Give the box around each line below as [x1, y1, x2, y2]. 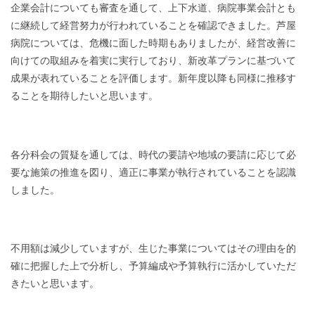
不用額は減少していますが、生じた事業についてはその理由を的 [11, 243, 296, 255]
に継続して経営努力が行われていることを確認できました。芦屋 [11, 20, 296, 32]
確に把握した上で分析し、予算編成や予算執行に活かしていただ [11, 260, 296, 272]
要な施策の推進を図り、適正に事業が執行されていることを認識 [11, 166, 296, 178]
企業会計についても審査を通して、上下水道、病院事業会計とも [11, 2, 296, 14]
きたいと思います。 [11, 278, 99, 290]
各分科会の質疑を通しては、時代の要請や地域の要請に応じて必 [11, 148, 296, 160]
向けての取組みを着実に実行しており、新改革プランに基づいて [11, 55, 296, 67]
